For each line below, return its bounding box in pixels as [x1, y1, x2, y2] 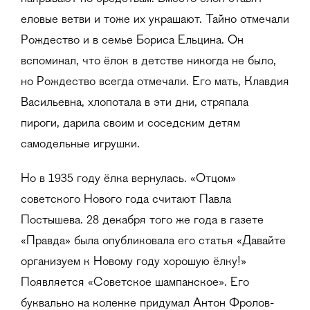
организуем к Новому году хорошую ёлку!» [21, 256, 246, 269]
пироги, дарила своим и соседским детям [21, 118, 240, 131]
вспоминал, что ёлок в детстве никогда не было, [21, 55, 276, 69]
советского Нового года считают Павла [21, 194, 231, 207]
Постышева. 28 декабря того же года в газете [21, 215, 264, 228]
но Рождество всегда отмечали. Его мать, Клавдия [21, 76, 289, 89]
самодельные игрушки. [21, 138, 140, 152]
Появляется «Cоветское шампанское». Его [21, 277, 249, 290]
